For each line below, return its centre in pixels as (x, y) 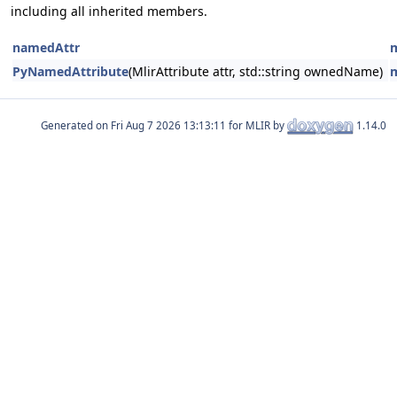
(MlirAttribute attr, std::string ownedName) (256, 71)
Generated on (76, 125)
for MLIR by (257, 125)
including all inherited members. (109, 11)
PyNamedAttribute (70, 71)
